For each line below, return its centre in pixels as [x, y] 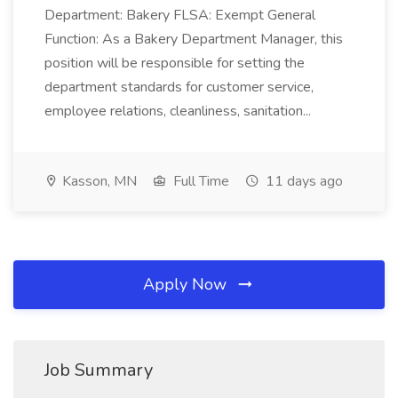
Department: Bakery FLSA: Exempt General [180, 15]
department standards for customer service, [179, 87]
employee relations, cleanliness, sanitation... [179, 111]
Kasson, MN [98, 181]
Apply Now [187, 284]
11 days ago [302, 181]
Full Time [199, 181]
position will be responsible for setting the [175, 63]
